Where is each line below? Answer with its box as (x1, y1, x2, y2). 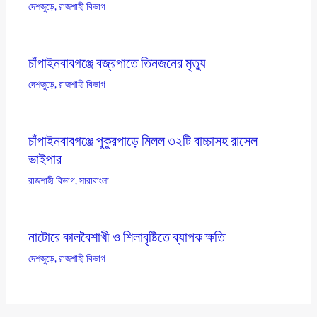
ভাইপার (28, 150, 62, 168)
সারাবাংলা (79, 174, 110, 187)
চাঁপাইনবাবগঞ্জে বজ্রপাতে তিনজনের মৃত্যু (28, 54, 207, 71)
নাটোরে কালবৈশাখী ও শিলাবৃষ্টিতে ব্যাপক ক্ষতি (28, 228, 226, 246)
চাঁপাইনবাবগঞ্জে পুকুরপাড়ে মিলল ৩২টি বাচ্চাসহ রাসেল (28, 132, 258, 149)
